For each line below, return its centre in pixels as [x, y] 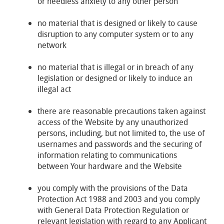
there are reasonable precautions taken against [121, 111]
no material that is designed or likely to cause [117, 23]
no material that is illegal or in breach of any [115, 67]
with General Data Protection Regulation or [113, 210]
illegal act [54, 89]
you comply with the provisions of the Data [113, 188]
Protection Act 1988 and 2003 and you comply [119, 199]
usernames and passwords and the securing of [119, 144]
